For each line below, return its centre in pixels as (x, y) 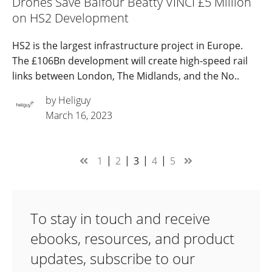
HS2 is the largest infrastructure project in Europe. (127, 46)
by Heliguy (68, 100)
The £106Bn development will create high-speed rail (130, 61)
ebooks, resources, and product (132, 239)
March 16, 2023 (79, 116)
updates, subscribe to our (113, 259)
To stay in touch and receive (120, 219)
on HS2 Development (70, 18)
